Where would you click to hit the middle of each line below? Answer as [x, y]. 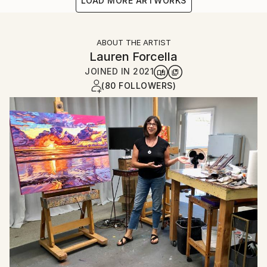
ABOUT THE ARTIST [133, 43]
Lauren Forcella [133, 57]
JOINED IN [109, 72]
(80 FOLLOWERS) [139, 86]
